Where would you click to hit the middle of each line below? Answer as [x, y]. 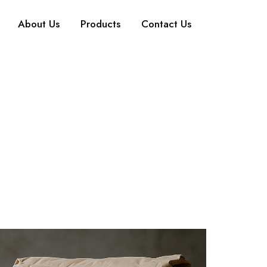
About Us [39, 24]
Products [100, 24]
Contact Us [166, 24]
